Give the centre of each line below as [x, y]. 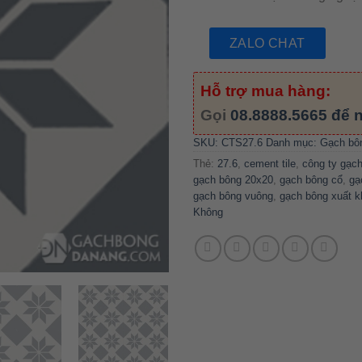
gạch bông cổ [311, 180]
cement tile [270, 164]
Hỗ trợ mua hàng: [265, 91]
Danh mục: [293, 143]
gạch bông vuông [233, 196]
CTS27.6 [242, 143]
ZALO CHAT [267, 43]
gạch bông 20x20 [233, 180]
